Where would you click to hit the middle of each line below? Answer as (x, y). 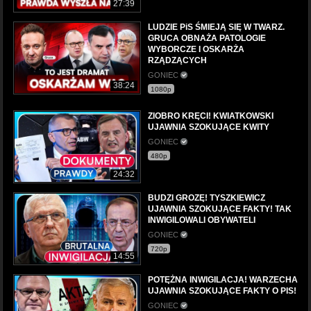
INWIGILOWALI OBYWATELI (202, 220)
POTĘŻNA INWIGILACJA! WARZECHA (223, 280)
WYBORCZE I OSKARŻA (196, 49)
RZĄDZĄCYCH (177, 60)
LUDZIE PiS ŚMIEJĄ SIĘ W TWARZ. (216, 27)
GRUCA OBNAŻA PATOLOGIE (207, 38)
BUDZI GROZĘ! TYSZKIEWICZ (207, 197)
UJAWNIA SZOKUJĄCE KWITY (209, 127)
